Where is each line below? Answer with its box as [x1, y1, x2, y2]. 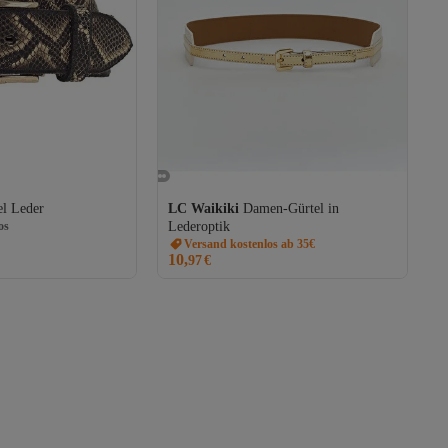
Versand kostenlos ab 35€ [184, 236, 315, 251]
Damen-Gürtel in [243, 200, 339, 216]
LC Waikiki [168, 200, 239, 216]
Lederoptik [168, 218, 230, 234]
